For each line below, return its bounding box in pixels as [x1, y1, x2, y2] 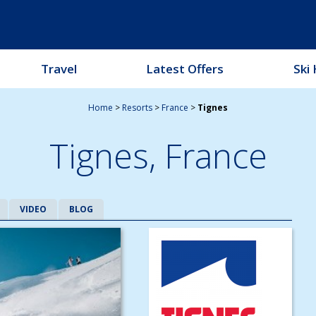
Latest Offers [145, 61, 224, 77]
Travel [40, 61, 77, 77]
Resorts [122, 102, 152, 114]
